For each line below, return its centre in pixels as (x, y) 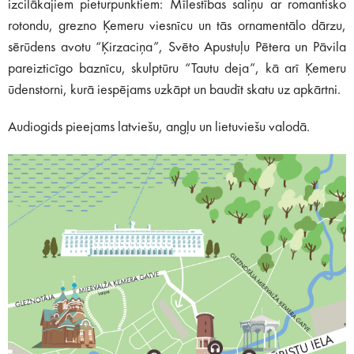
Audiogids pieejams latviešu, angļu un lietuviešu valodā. (160, 128)
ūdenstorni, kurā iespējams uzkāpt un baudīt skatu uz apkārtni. (174, 90)
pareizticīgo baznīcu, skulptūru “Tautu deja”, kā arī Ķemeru (177, 69)
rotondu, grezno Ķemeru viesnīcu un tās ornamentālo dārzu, (177, 26)
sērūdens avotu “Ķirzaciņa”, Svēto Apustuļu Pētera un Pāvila (177, 48)
